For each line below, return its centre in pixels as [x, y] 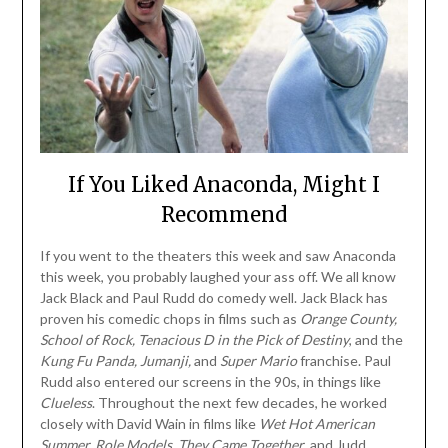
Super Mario [259, 361]
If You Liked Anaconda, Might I [224, 185]
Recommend [224, 215]
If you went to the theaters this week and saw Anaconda [217, 256]
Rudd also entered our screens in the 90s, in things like [210, 382]
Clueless [65, 403]
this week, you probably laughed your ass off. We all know [217, 277]
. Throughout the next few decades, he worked [239, 403]
